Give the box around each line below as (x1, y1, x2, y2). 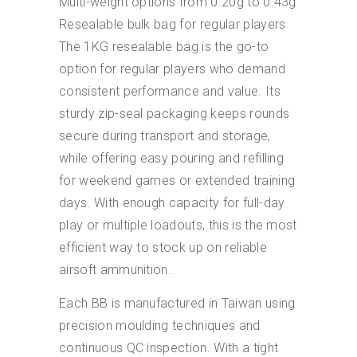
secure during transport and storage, (59, 127, 271, 143)
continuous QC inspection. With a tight (59, 339, 279, 355)
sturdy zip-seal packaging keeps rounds (59, 105, 290, 121)
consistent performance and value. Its (59, 83, 280, 99)
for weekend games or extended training (59, 172, 296, 188)
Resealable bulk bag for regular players (59, 16, 286, 32)
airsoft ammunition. (59, 261, 172, 277)
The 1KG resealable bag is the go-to (59, 38, 269, 54)
